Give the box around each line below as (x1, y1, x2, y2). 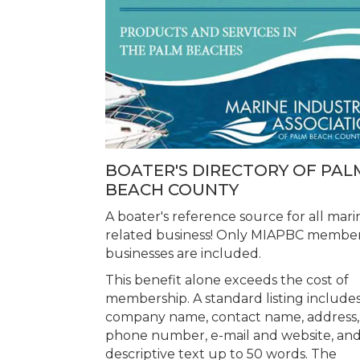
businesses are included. (105, 246, 261, 262)
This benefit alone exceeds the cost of (105, 272, 349, 288)
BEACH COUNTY (105, 180, 239, 200)
